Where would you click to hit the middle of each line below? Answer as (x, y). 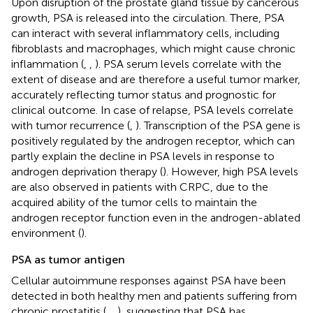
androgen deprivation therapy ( (87, 171)
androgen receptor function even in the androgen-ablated (156, 217)
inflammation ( (48, 64)
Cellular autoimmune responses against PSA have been (148, 280)
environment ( (46, 233)
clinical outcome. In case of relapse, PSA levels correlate (152, 110)
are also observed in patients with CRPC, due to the (140, 187)
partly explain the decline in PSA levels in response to (143, 156)
